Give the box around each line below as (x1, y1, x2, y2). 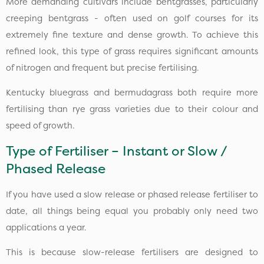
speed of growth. (6, 120, 74, 132)
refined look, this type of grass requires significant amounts (6, 45, 258, 57)
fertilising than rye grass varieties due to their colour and (6, 103, 258, 115)
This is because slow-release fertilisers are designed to (6, 246, 258, 259)
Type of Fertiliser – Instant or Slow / (6, 142, 227, 160)
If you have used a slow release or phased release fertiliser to (6, 188, 258, 200)
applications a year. (6, 221, 88, 233)
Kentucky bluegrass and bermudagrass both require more (6, 87, 258, 99)
